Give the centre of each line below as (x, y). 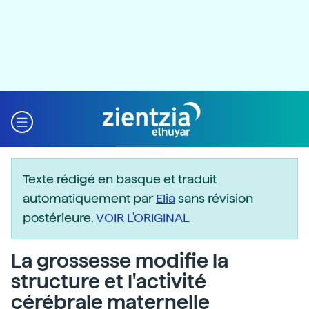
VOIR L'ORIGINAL (143, 218)
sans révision (214, 198)
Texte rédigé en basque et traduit (120, 179)
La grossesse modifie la (120, 261)
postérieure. (59, 218)
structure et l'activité (109, 281)
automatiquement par (89, 198)
